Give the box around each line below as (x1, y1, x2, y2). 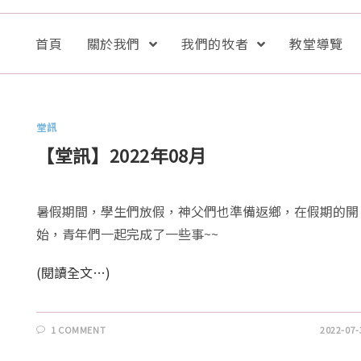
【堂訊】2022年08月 (36, 142, 207, 168)
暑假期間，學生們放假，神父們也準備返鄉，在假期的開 (36, 201, 359, 222)
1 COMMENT (50, 323, 106, 337)
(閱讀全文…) (36, 263, 111, 283)
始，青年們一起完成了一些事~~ (36, 224, 219, 244)
